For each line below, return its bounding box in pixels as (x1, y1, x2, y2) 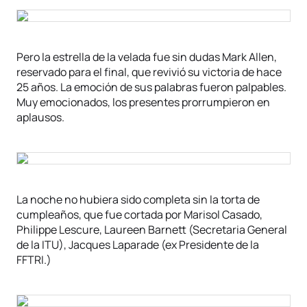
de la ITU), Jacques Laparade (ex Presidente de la (16, 237, 259, 252)
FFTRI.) (16, 252, 51, 267)
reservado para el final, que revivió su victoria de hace (16, 64, 282, 79)
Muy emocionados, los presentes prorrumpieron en (16, 95, 270, 110)
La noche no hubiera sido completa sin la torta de (16, 192, 260, 207)
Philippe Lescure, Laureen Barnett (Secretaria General (16, 222, 287, 237)
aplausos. (16, 110, 64, 125)
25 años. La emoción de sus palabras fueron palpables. (16, 79, 286, 95)
